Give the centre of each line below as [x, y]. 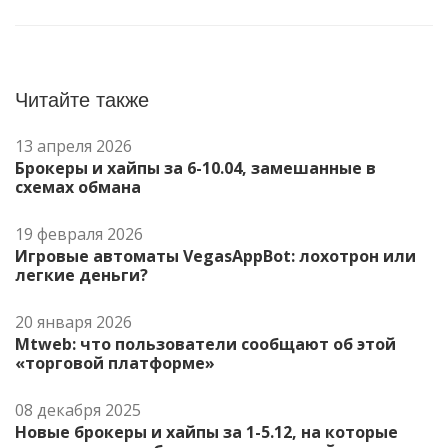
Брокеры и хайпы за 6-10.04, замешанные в [195, 167]
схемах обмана [78, 186]
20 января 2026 [73, 321]
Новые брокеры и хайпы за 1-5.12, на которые [206, 431]
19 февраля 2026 [79, 233]
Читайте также [82, 99]
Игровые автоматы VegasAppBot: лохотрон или [215, 255]
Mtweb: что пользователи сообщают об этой [205, 343]
